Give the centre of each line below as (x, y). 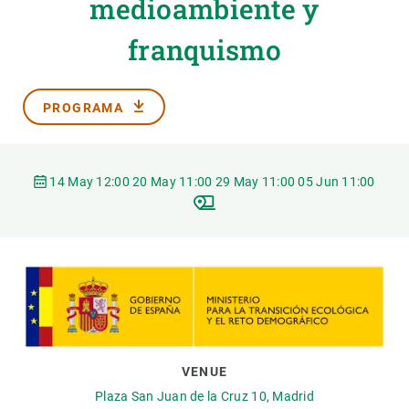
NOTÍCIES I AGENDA (74, 84)
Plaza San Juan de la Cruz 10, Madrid (204, 396)
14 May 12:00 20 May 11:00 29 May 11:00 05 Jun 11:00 (211, 182)
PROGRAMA (84, 107)
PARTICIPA (47, 42)
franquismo (204, 50)
